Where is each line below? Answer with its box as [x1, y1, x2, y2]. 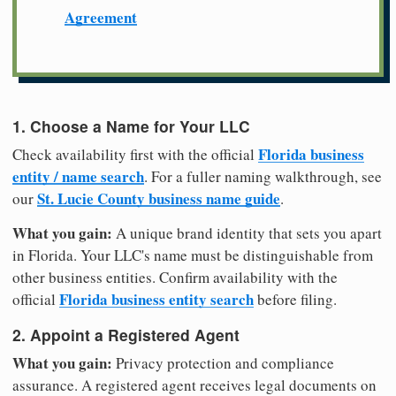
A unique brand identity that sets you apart [112, 222, 382, 243]
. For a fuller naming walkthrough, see [144, 165, 382, 187]
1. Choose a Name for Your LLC [12, 114, 250, 137]
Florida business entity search [59, 287, 254, 310]
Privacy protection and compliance [112, 352, 334, 373]
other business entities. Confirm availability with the [12, 266, 338, 287]
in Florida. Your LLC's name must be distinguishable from [12, 244, 373, 265]
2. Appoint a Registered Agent [12, 324, 240, 346]
